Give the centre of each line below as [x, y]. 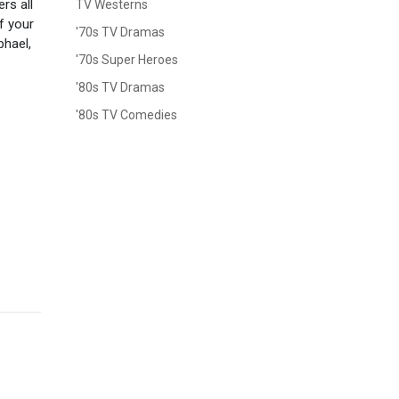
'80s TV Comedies [126, 115]
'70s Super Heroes [127, 60]
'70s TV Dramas [120, 33]
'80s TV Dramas [120, 88]
